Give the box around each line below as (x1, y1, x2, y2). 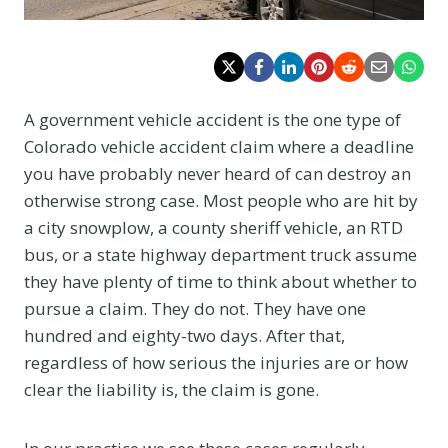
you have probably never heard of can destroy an (24, 161, 411, 185)
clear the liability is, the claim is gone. (24, 377, 319, 401)
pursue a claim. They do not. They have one (24, 296, 366, 320)
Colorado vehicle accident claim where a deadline (24, 134, 414, 158)
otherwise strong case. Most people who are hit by (24, 188, 418, 212)
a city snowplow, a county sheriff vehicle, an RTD (24, 215, 403, 239)
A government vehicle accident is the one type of (24, 107, 401, 131)
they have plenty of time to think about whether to (24, 269, 417, 293)
